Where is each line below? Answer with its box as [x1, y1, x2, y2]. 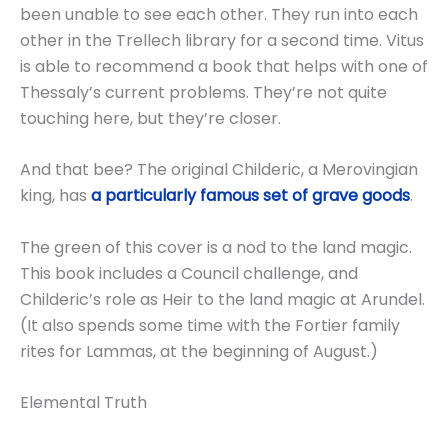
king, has [20, 184, 91, 208]
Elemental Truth [20, 391, 147, 415]
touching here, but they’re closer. [20, 106, 281, 130]
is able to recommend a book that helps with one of [20, 54, 428, 78]
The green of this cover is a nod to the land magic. [20, 235, 412, 259]
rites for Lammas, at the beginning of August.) [20, 339, 378, 363]
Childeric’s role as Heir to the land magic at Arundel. [20, 287, 425, 311]
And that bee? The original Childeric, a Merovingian [20, 158, 418, 182]
